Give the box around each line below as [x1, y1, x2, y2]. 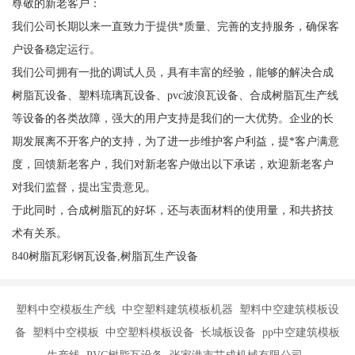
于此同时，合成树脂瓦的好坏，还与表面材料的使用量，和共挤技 [11, 203, 334, 216]
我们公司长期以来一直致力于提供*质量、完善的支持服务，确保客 [11, 19, 339, 32]
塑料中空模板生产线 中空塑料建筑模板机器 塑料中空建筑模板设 [16, 303, 339, 316]
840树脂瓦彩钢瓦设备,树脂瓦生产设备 [11, 249, 198, 262]
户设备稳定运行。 [11, 42, 101, 55]
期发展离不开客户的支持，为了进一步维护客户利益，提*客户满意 [11, 134, 339, 147]
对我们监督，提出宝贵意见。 [11, 180, 156, 193]
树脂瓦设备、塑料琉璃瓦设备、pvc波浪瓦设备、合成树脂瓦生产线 [11, 88, 338, 101]
